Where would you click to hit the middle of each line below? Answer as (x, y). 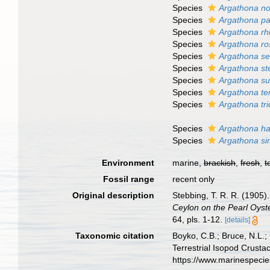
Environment (128, 163)
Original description (114, 195)
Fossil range (129, 179)
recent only (194, 179)
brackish (220, 163)
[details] (238, 220)
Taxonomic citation (115, 236)
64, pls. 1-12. (198, 219)
